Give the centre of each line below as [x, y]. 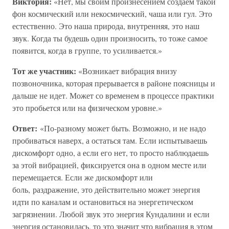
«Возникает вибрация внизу [127, 71]
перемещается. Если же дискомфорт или [83, 177]
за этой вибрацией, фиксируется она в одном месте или [109, 165]
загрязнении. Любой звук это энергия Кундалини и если [111, 214]
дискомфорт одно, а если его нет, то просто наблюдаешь [110, 153]
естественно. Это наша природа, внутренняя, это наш [106, 26]
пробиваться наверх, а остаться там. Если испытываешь [110, 140]
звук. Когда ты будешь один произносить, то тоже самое [110, 38]
